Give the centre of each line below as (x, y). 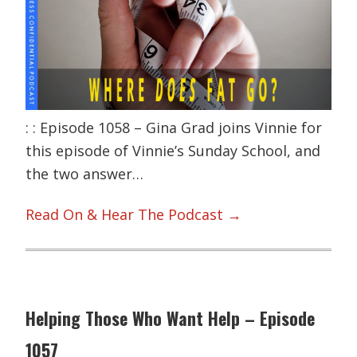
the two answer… (85, 173)
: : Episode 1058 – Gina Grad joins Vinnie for (174, 127)
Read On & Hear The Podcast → (134, 215)
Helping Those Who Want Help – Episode (171, 318)
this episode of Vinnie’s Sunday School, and (173, 150)
